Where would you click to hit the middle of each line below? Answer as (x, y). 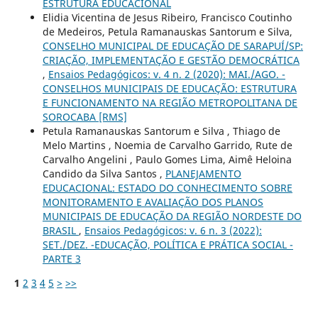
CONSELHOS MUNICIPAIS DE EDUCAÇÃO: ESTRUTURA (169, 88)
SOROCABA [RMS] (84, 116)
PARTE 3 (61, 258)
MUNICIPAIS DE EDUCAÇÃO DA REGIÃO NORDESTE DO (172, 216)
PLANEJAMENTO (203, 173)
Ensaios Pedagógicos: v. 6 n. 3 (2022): (173, 230)
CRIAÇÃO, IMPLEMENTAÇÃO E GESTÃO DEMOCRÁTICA (171, 60)
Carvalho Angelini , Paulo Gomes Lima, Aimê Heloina (167, 159)
